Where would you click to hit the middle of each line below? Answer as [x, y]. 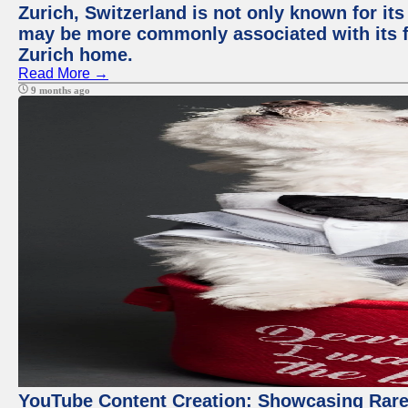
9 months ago [59, 90]
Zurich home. [76, 55]
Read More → [63, 73]
